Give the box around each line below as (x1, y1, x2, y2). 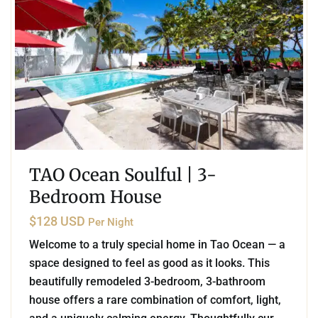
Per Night (88, 216, 133, 229)
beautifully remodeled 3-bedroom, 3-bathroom (29, 275, 265, 289)
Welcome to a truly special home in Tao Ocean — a (29, 238, 285, 252)
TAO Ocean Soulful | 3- (29, 164, 216, 187)
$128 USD (29, 214, 88, 229)
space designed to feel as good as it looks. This (29, 256, 270, 270)
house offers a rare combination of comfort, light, (29, 293, 281, 307)
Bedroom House (29, 186, 162, 209)
